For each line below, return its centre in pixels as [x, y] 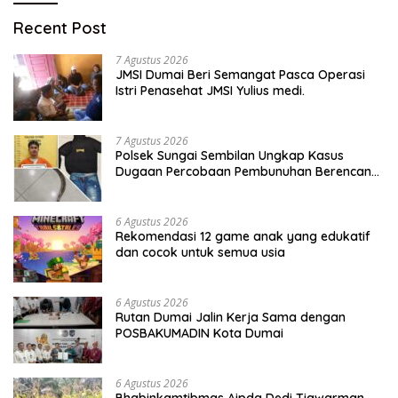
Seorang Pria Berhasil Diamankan [215, 187]
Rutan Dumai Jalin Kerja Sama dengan [231, 317]
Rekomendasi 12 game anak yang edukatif [243, 236]
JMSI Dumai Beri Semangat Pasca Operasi [240, 74]
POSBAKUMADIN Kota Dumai [199, 333]
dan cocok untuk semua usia [200, 252]
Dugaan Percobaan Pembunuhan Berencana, [249, 171]
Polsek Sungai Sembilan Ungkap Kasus [230, 155]
